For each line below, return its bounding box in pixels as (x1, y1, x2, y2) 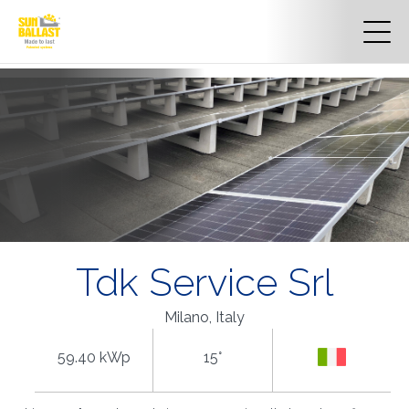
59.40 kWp (57, 348, 131, 366)
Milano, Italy (164, 309, 245, 326)
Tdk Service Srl (76, 260, 333, 305)
